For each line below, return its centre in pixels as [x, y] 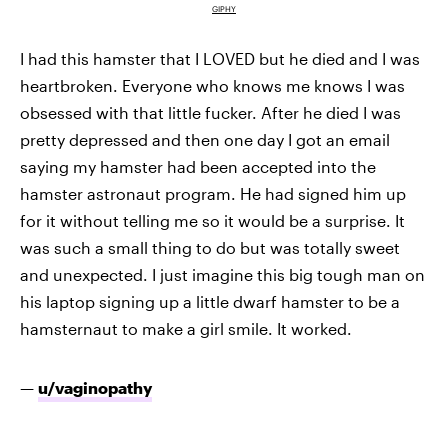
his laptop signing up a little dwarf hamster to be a [210, 301]
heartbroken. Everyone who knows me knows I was [212, 85]
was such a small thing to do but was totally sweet [210, 247]
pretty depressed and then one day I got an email [205, 139]
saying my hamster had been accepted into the [198, 166]
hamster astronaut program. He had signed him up [213, 193]
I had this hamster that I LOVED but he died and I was [220, 58]
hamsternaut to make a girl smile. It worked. [186, 328]
